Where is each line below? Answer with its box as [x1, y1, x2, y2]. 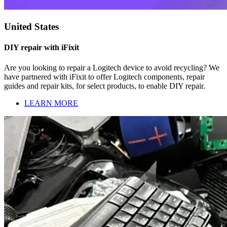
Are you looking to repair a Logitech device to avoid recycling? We [4, 63, 219, 72]
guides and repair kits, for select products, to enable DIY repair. [4, 81, 205, 90]
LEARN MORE [24, 98, 78, 107]
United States [4, 21, 59, 32]
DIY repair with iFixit [4, 43, 79, 52]
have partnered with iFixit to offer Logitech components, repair [4, 72, 205, 81]
